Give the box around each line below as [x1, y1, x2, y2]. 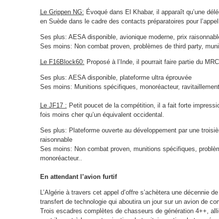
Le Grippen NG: [40, 8, 84, 16]
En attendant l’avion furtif [40, 173, 117, 181]
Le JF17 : [40, 102, 67, 109]
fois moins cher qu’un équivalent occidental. [40, 111, 164, 119]
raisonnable [40, 136, 72, 144]
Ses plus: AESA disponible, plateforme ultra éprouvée [40, 74, 192, 82]
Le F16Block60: [40, 58, 85, 66]
